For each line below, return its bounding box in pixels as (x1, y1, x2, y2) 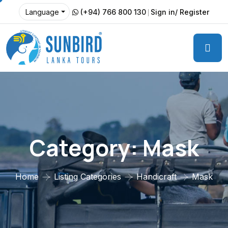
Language (25, 8, 59, 16)
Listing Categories (54, 172, 121, 182)
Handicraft (136, 172, 177, 182)
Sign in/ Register (151, 7, 209, 16)
